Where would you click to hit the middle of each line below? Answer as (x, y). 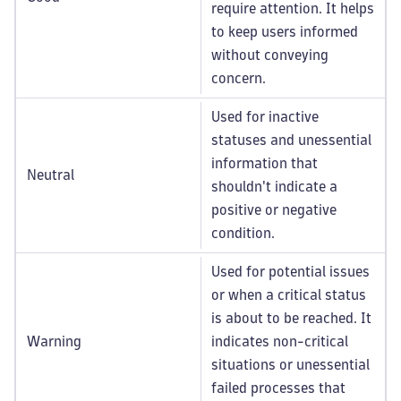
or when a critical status (289, 295)
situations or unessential (290, 365)
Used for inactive (265, 117)
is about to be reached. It (291, 318)
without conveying (270, 55)
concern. (239, 78)
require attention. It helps (293, 9)
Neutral (51, 175)
